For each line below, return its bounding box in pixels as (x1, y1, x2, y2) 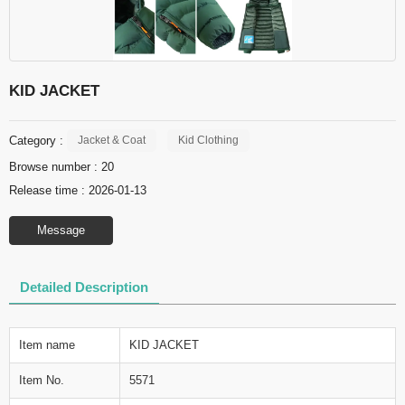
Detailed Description (20, 279, 148, 296)
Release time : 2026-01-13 (9, 184, 146, 198)
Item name (19, 338, 75, 353)
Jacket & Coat (78, 134, 146, 147)
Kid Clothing (178, 134, 239, 147)
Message (37, 223, 85, 238)
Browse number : (9, 160, 101, 174)
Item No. (19, 373, 64, 388)
